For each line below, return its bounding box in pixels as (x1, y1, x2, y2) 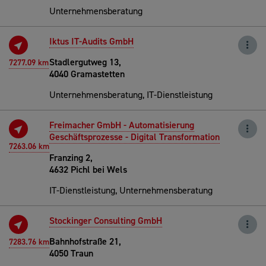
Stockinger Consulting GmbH (49, 214, 162, 227)
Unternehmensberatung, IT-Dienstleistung (49, 88, 213, 101)
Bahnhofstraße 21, (49, 235, 121, 248)
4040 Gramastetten (49, 67, 125, 80)
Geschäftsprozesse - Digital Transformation (49, 130, 220, 143)
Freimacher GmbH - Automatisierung (49, 118, 194, 131)
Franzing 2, (49, 151, 93, 164)
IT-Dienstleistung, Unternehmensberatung (49, 183, 213, 197)
